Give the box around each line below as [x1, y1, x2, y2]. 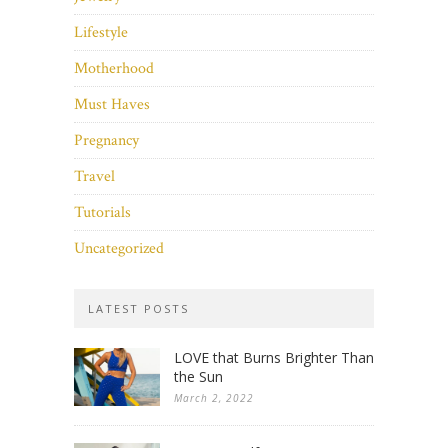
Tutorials [74, 202, 131, 224]
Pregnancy [74, 130, 139, 152]
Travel [74, 166, 115, 188]
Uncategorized [74, 238, 164, 260]
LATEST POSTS [88, 301, 189, 317]
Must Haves [74, 94, 150, 116]
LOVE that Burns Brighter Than [174, 348, 374, 368]
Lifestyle [74, 22, 128, 44]
